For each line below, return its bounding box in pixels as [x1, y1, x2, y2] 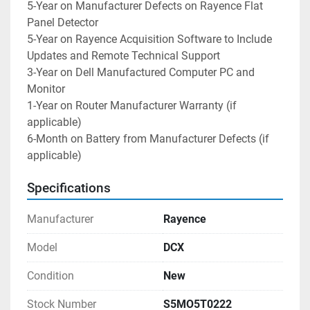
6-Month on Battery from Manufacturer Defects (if [27, 132, 269, 146]
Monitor [27, 82, 65, 96]
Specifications [27, 181, 111, 197]
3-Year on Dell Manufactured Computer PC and [27, 66, 255, 80]
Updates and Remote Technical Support [27, 49, 220, 63]
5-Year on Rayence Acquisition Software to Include [27, 33, 272, 46]
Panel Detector [27, 16, 98, 30]
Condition [27, 269, 74, 283]
